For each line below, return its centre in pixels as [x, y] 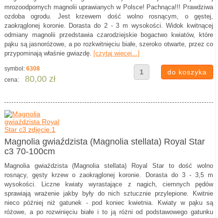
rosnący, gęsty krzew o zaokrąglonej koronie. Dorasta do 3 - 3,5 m [109, 175]
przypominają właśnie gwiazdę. [49, 53]
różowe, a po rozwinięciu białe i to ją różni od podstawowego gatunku [109, 212]
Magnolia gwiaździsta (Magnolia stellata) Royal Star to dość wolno [109, 166]
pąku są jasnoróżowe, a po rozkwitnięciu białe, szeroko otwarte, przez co [109, 44]
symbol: [15, 69]
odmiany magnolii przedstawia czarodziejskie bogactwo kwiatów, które [109, 35]
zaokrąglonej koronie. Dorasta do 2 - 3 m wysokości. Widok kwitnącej [109, 26]
